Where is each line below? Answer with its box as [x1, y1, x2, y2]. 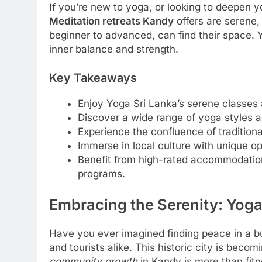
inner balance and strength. [49, 43, 178, 55]
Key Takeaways [49, 71, 137, 85]
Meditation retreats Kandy [49, 15, 174, 27]
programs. [77, 167, 125, 180]
